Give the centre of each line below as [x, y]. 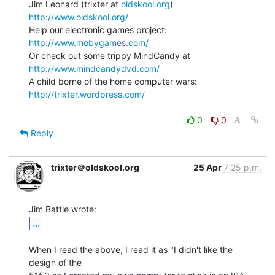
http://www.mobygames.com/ [89, 42]
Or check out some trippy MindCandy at [196, 55]
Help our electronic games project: [180, 29]
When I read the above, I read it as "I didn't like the [131, 249]
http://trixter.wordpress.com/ [87, 94]
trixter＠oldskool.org [95, 167]
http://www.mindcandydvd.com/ [94, 68]
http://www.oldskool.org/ [79, 17]
